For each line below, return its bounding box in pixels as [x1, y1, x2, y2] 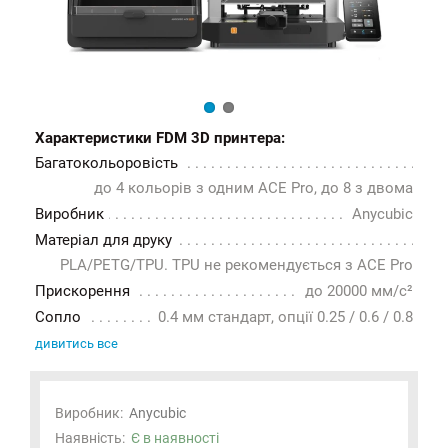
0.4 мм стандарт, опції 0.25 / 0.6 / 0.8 [158, 307, 413, 326]
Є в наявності [131, 429, 219, 446]
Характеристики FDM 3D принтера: [35, 128, 285, 147]
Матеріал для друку [35, 230, 172, 249]
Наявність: [55, 429, 131, 446]
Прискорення [35, 281, 130, 300]
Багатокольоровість [35, 153, 178, 172]
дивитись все [35, 335, 118, 351]
